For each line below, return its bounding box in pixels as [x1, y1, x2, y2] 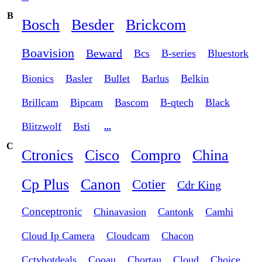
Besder [71, 16, 114, 34]
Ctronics [22, 147, 73, 164]
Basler [65, 73, 92, 85]
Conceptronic [22, 205, 82, 218]
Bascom [115, 96, 149, 109]
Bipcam [70, 96, 103, 109]
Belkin [181, 73, 209, 85]
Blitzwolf [22, 120, 61, 133]
